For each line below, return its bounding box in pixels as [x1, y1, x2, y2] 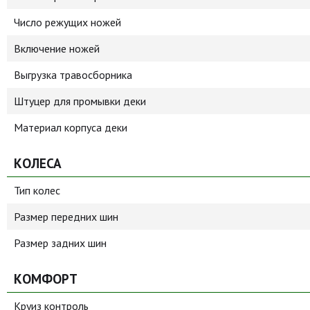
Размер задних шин [14, 236, 107, 250]
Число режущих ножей [14, 15, 121, 29]
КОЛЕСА [14, 154, 62, 172]
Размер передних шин [14, 210, 118, 224]
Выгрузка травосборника [14, 68, 132, 82]
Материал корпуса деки [14, 120, 127, 134]
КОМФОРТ [14, 270, 77, 287]
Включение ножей [14, 42, 100, 55]
